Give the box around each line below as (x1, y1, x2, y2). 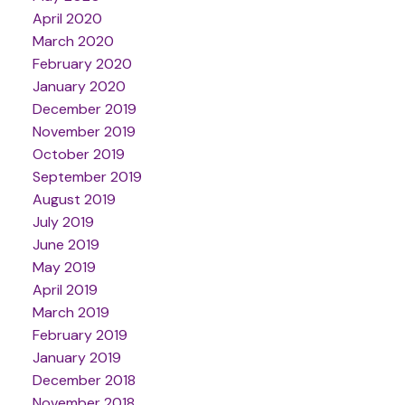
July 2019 (32, 212, 94, 231)
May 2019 (32, 257, 96, 277)
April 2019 (32, 279, 98, 299)
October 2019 (32, 144, 125, 164)
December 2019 (32, 99, 137, 118)
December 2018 (32, 370, 136, 390)
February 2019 (32, 325, 127, 344)
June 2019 (32, 234, 99, 254)
